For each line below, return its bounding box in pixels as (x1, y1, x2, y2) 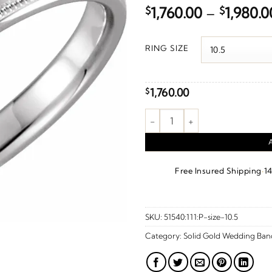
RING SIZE (145, 43, 189, 53)
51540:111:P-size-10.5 (164, 211, 238, 222)
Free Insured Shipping (175, 166, 262, 175)
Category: (145, 230, 183, 240)
